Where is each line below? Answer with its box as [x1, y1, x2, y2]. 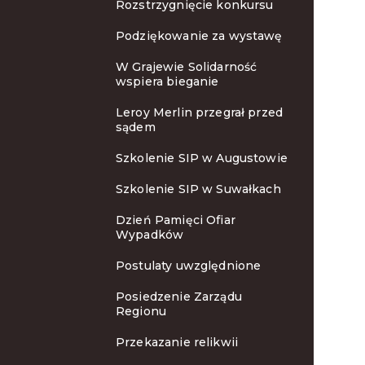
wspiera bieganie [116, 74, 219, 89]
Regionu [116, 304, 167, 319]
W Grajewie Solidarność [116, 59, 257, 74]
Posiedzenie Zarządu [116, 289, 242, 304]
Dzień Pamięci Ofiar [116, 213, 235, 227]
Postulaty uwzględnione [116, 258, 262, 273]
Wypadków [116, 227, 184, 242]
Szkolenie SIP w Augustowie [116, 151, 288, 165]
